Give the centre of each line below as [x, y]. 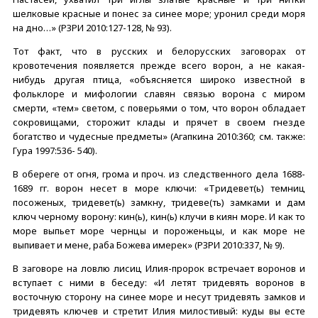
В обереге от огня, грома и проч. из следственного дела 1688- [159, 174]
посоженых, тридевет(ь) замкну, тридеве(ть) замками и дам [159, 202]
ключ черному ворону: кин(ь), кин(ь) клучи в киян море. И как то [159, 216]
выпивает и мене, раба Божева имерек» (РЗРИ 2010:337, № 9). [149, 245]
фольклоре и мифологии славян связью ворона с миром [159, 93]
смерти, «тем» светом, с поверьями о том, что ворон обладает [159, 108]
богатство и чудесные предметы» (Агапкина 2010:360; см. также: [159, 136]
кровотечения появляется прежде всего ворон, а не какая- [159, 65]
